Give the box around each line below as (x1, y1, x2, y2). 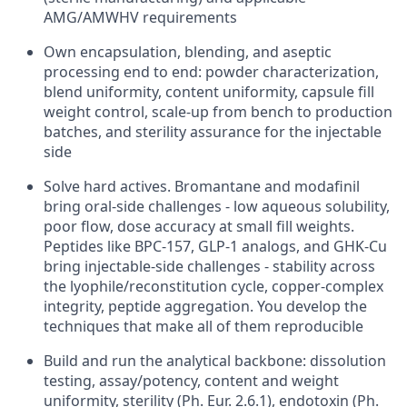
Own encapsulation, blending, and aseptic (44, 42, 332, 62)
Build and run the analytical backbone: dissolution (44, 351, 386, 371)
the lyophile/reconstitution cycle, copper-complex (44, 276, 383, 296)
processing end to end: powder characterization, (44, 62, 379, 82)
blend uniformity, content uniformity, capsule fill (44, 82, 374, 102)
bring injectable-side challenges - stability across (44, 256, 375, 276)
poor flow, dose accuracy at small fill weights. (44, 216, 354, 236)
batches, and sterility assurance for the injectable (44, 122, 382, 142)
